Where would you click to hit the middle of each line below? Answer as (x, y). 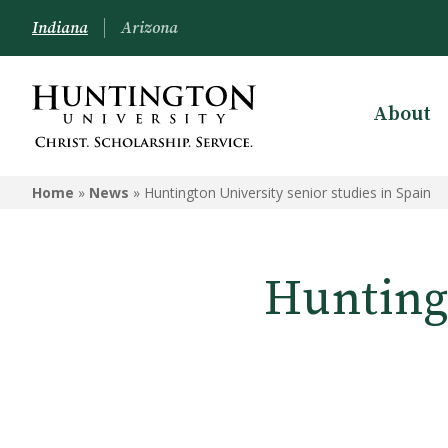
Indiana (60, 28)
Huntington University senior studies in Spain (287, 192)
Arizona (149, 28)
